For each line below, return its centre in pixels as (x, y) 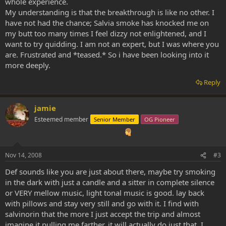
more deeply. (28, 65)
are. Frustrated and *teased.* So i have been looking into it (107, 54)
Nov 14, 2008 (23, 155)
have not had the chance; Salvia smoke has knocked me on (107, 23)
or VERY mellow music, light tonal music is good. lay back (105, 193)
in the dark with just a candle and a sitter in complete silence (110, 182)
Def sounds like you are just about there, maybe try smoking (110, 172)
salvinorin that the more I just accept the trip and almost (103, 214)
